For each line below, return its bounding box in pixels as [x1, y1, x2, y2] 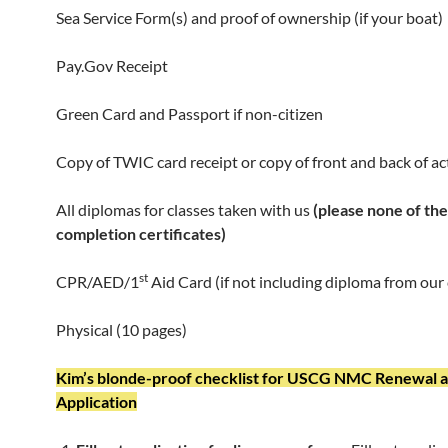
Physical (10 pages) [56, 320, 187, 340]
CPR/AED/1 [56, 272, 139, 292]
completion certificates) [56, 224, 226, 244]
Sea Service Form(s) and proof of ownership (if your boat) [56, 8, 443, 28]
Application [56, 392, 137, 412]
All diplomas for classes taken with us [56, 200, 313, 220]
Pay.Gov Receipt [56, 56, 168, 76]
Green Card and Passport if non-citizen [56, 104, 323, 124]
